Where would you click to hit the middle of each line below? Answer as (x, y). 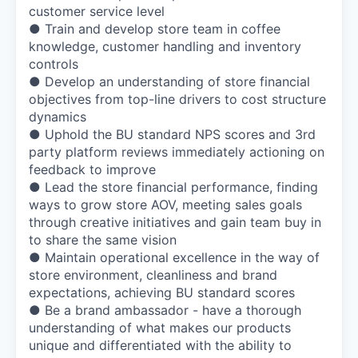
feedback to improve (92, 169)
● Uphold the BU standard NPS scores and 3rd (172, 134)
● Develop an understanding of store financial (169, 81)
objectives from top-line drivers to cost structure (177, 99)
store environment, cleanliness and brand (153, 274)
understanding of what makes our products (160, 327)
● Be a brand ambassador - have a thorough (165, 310)
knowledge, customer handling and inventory (165, 46)
